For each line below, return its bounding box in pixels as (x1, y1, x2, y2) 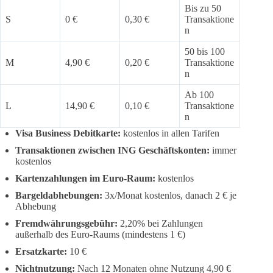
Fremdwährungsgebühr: (15, 218, 118, 229)
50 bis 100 (185, 46, 225, 57)
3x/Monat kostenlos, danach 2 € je (102, 190, 236, 201)
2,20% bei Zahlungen (118, 218, 203, 229)
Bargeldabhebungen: (15, 190, 102, 201)
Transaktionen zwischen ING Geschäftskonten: (15, 145, 210, 156)
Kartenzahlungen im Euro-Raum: (15, 173, 155, 184)
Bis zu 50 (185, 3, 221, 14)
